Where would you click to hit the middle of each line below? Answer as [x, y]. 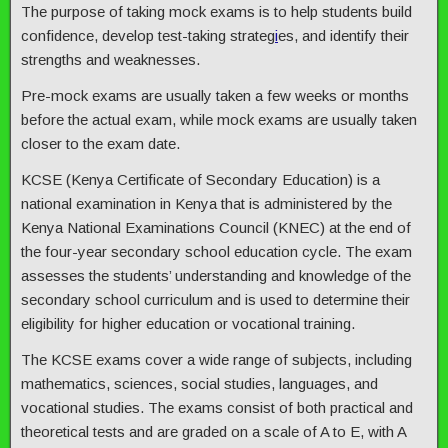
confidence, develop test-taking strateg [148, 35]
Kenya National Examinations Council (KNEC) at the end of [216, 227]
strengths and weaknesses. [110, 59]
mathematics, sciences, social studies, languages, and [199, 383]
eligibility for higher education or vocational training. [188, 323]
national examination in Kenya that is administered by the [206, 203]
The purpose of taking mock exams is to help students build [216, 11]
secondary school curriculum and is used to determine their [215, 299]
